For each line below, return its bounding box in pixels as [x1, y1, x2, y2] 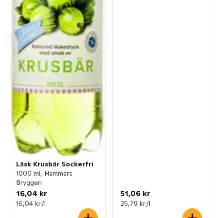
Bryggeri [16, 178, 42, 187]
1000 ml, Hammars [16, 169, 73, 178]
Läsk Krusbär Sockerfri [16, 160, 93, 169]
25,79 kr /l [120, 199, 150, 208]
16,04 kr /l [16, 199, 46, 208]
